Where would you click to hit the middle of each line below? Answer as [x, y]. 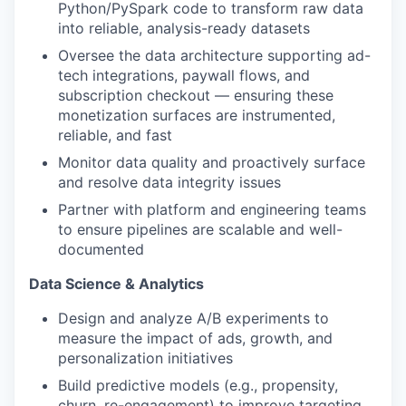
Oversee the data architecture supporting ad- [214, 55]
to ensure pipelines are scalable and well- [200, 229]
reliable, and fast [115, 135]
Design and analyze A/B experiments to [193, 318]
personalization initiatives [145, 358]
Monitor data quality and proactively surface [212, 162]
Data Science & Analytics [116, 284]
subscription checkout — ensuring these [196, 95]
